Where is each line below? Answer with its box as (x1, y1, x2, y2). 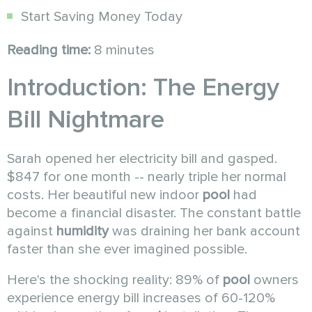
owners (250, 272, 299, 289)
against (7, 223, 56, 240)
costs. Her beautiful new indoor (7, 187, 203, 204)
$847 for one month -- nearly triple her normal (7, 169, 286, 186)
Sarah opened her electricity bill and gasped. (7, 150, 277, 168)
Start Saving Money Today (21, 8, 182, 26)
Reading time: (7, 42, 91, 59)
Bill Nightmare (7, 104, 164, 136)
